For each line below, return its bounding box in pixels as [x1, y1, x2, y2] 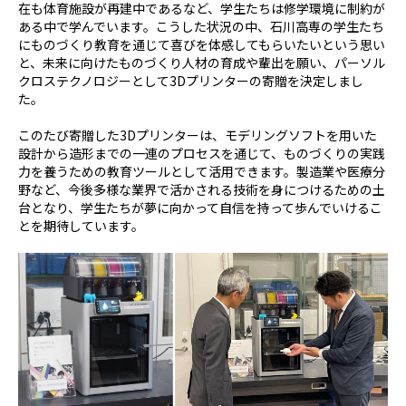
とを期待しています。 [18, 217, 144, 236]
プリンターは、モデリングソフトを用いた [136, 126, 377, 145]
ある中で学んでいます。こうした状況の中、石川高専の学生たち [18, 17, 384, 36]
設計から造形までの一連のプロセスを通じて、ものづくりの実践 [18, 144, 385, 163]
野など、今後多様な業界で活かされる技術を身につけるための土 [18, 180, 385, 199]
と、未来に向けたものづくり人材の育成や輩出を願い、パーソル [18, 53, 385, 72]
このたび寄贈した [18, 126, 120, 145]
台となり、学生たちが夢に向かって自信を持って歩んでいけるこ [18, 198, 382, 217]
